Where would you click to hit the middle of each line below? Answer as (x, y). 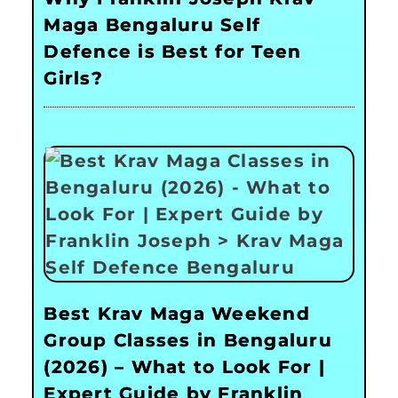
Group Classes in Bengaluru (188, 341)
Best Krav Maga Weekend (177, 314)
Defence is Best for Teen (173, 51)
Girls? (73, 78)
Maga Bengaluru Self (152, 24)
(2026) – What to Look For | (185, 367)
